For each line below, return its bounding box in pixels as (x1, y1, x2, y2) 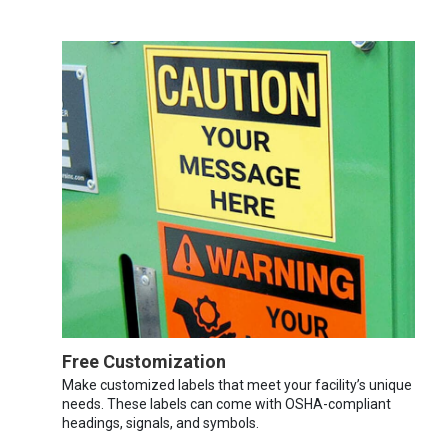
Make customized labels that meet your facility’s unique (62, 376, 412, 393)
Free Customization (62, 350, 226, 372)
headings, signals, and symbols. (62, 414, 259, 431)
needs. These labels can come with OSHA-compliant (62, 395, 391, 412)
